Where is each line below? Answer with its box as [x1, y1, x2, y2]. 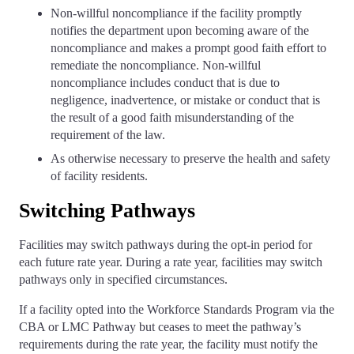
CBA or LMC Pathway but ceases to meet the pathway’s [19, 320, 301, 334]
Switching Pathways [19, 199, 195, 223]
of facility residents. [51, 169, 151, 183]
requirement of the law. [51, 128, 168, 142]
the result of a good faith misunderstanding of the [51, 111, 294, 125]
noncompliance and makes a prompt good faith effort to [51, 41, 326, 55]
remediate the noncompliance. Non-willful [51, 58, 261, 73]
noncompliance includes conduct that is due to [51, 76, 280, 90]
